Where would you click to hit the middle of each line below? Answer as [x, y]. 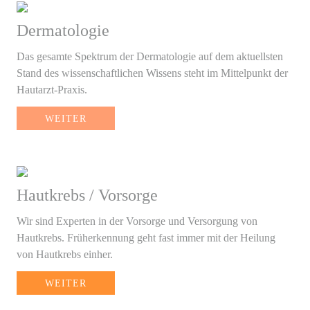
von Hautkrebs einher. [65, 254]
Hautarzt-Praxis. [52, 89]
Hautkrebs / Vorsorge [87, 195]
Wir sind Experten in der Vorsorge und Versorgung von [137, 221]
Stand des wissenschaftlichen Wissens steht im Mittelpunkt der [152, 73]
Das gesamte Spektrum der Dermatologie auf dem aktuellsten [150, 56]
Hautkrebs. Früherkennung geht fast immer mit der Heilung [146, 237]
